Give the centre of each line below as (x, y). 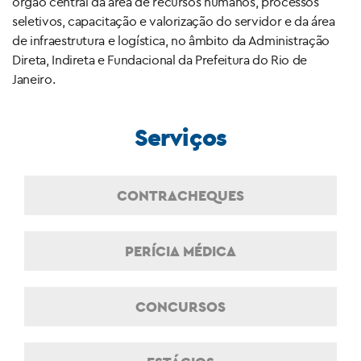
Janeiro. (34, 79)
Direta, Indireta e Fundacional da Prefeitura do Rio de (160, 60)
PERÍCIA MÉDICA (180, 251)
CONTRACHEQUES (180, 196)
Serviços (180, 137)
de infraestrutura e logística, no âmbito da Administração (171, 41)
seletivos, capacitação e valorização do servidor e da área (174, 21)
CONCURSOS (180, 307)
